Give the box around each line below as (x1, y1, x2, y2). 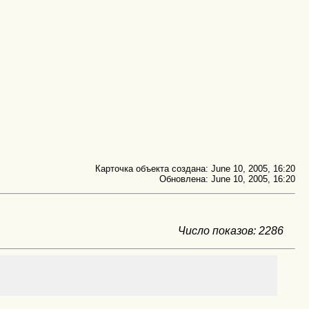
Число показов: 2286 (178, 225, 284, 237)
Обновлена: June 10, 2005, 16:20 (159, 173, 295, 184)
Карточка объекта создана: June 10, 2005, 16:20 (95, 163, 295, 174)
